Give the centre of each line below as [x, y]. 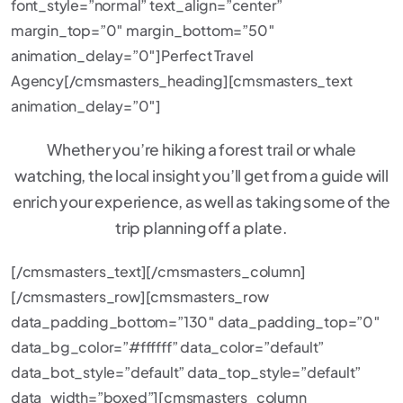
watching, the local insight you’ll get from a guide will [201, 175]
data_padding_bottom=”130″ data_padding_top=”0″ [196, 322]
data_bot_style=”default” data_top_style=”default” [186, 372]
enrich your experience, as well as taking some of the [201, 201]
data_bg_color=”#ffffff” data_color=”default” [168, 347]
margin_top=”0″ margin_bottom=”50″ [143, 30]
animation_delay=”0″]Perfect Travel [133, 55]
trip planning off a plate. [201, 228]
